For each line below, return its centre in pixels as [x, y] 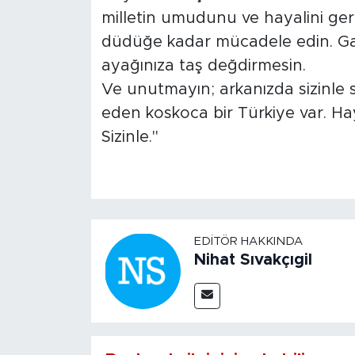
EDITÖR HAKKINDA [248, 241]
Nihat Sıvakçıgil [253, 260]
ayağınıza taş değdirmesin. [203, 65]
